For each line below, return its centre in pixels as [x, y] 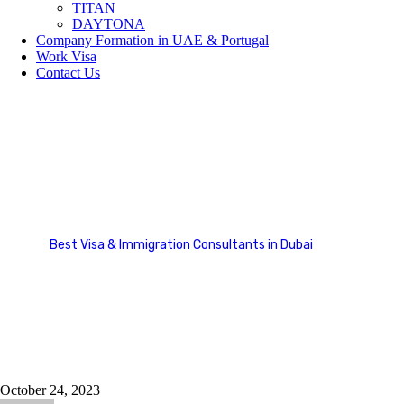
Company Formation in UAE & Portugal [152, 40]
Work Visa [66, 56]
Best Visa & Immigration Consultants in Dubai [181, 245]
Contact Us [68, 73]
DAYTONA [109, 24]
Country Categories [107, 264]
